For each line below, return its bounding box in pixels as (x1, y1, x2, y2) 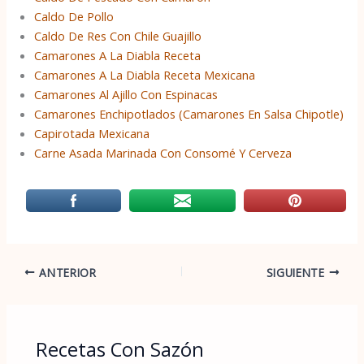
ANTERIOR (35, 264, 97, 280)
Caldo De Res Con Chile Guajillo (34, 27, 202, 44)
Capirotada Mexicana (34, 124, 150, 141)
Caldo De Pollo (34, 7, 115, 24)
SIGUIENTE (266, 264, 329, 280)
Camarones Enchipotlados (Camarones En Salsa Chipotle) (34, 105, 344, 122)
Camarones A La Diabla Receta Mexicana (34, 66, 256, 83)
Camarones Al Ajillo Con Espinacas (34, 85, 219, 102)
